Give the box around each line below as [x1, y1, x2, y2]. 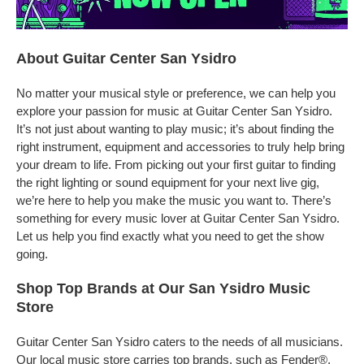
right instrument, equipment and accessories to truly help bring [16, 140, 344, 154]
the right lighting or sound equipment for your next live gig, [16, 175, 319, 189]
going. [16, 247, 48, 261]
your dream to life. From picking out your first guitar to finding [16, 158, 336, 171]
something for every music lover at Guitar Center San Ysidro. [16, 211, 340, 225]
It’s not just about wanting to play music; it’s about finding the [16, 122, 334, 136]
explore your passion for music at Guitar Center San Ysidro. [16, 104, 332, 118]
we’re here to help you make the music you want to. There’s [16, 193, 331, 207]
